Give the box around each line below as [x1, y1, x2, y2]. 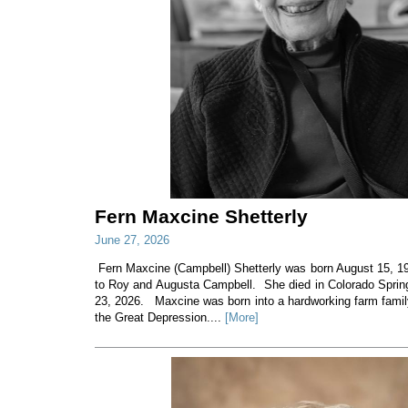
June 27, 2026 [94, 232, 169, 247]
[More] [224, 310, 259, 324]
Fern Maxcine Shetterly [94, 205, 308, 227]
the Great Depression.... [94, 310, 225, 324]
